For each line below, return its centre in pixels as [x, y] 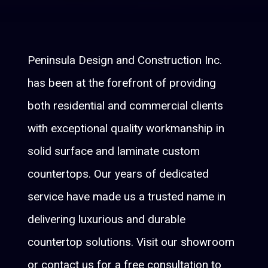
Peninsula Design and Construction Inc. [125, 60]
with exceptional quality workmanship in [126, 129]
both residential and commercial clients [126, 106]
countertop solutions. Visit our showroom [131, 242]
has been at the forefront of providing [122, 83]
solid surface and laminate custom [114, 151]
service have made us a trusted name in [127, 197]
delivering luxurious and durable [107, 220]
